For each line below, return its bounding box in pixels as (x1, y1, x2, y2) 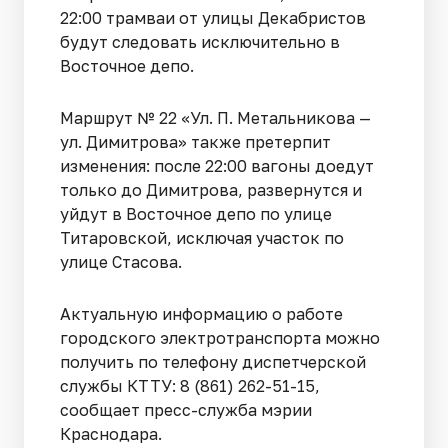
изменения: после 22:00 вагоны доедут (60, 155, 374, 176)
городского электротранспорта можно (60, 327, 380, 348)
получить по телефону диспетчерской (60, 351, 366, 372)
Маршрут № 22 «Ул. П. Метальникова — (60, 107, 371, 128)
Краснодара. (60, 423, 162, 444)
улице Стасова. (60, 251, 186, 272)
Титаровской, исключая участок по (60, 227, 344, 248)
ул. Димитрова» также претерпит (60, 131, 331, 152)
